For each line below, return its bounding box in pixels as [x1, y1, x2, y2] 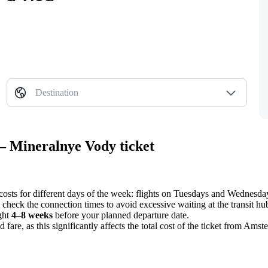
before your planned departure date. [53, 210, 189, 220]
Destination [35, 87, 78, 98]
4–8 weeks [11, 210, 53, 220]
